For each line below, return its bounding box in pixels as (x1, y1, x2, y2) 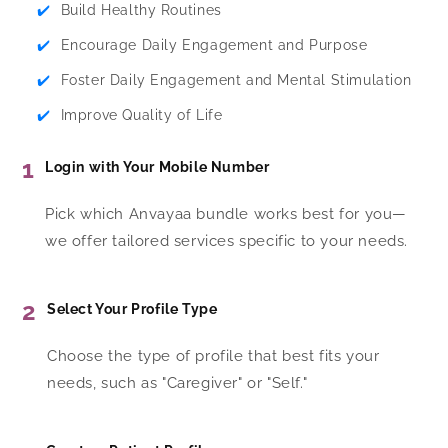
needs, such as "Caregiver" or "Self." (47, 374, 308, 393)
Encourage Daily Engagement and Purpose (60, 37, 368, 54)
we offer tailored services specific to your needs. (45, 232, 409, 251)
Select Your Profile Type (47, 301, 218, 318)
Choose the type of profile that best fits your (47, 347, 380, 366)
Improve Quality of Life (60, 107, 223, 124)
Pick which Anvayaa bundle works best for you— (45, 205, 408, 224)
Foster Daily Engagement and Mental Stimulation (60, 72, 412, 89)
